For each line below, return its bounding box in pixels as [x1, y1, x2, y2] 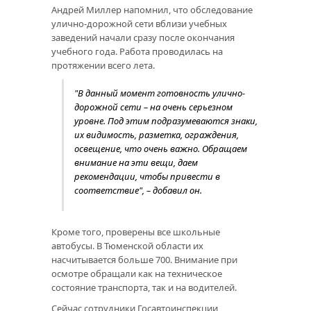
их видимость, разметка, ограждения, [74, 128, 239, 141]
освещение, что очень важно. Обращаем [74, 142, 247, 155]
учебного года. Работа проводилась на [51, 44, 223, 58]
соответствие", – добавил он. [74, 183, 202, 196]
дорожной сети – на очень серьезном [74, 100, 233, 113]
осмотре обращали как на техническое [51, 267, 222, 280]
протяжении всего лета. [51, 58, 155, 72]
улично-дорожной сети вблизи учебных [51, 17, 227, 30]
